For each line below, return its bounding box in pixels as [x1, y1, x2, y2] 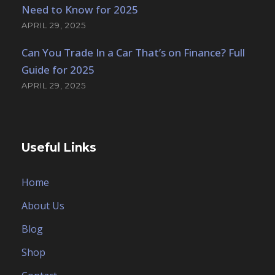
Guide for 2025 [21, 62, 95, 77]
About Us [21, 198, 64, 212]
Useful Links [21, 140, 96, 155]
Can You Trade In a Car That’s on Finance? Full [21, 45, 245, 60]
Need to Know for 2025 [21, 2, 138, 17]
